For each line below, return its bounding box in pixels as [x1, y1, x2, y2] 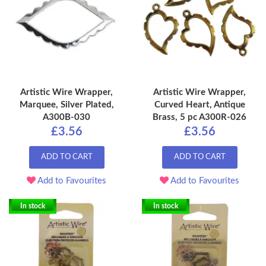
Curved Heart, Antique [154, 100, 245, 110]
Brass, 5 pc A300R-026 [153, 113, 246, 122]
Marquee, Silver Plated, [19, 100, 114, 110]
